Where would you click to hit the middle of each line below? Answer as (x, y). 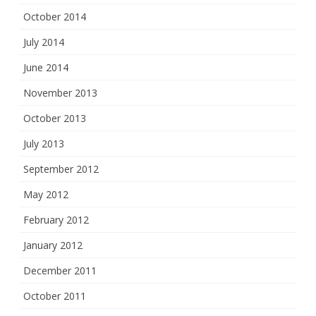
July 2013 (44, 144)
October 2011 (55, 296)
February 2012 (56, 220)
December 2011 (60, 271)
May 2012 (46, 195)
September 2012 (61, 169)
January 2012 (53, 245)
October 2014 (55, 17)
